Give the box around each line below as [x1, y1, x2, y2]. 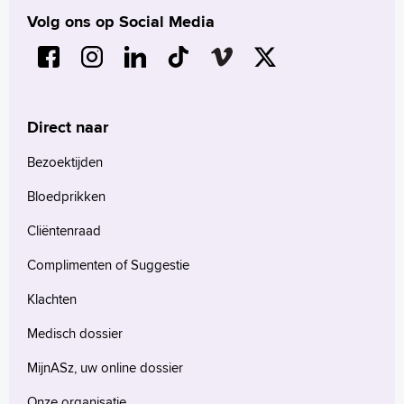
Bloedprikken [27, 186, 106, 206]
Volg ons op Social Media [27, 9, 215, 33]
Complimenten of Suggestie [27, 254, 189, 274]
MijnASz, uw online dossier [27, 357, 183, 377]
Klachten [27, 289, 77, 308]
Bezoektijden [27, 151, 103, 171]
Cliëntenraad [27, 220, 101, 240]
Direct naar [27, 115, 108, 139]
